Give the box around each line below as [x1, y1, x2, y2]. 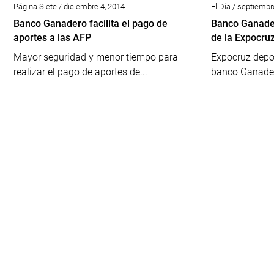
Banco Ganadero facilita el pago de [13, 18, 168, 29]
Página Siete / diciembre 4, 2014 [13, 2, 125, 11]
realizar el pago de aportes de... [13, 66, 147, 78]
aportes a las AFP [13, 32, 91, 43]
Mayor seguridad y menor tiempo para [13, 51, 178, 63]
